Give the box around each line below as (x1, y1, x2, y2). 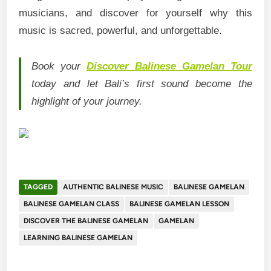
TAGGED (24, 182, 53, 191)
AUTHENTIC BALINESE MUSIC (63, 182, 164, 191)
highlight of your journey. (31, 96, 143, 108)
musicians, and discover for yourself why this (19, 7, 252, 19)
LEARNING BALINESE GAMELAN (24, 233, 133, 242)
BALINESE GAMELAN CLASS (24, 199, 120, 208)
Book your (31, 60, 87, 73)
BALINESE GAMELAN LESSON (129, 199, 230, 208)
